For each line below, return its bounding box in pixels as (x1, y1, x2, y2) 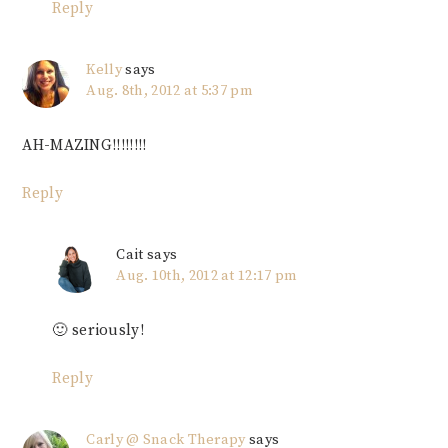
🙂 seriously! (52, 321, 144, 341)
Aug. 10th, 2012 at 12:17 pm (116, 267, 298, 286)
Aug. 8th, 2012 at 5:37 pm (86, 82, 253, 101)
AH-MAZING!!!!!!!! (22, 136, 147, 156)
